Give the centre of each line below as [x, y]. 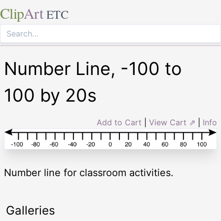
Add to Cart [119, 122]
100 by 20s [50, 95]
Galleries [31, 210]
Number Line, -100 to [93, 69]
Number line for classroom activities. [89, 172]
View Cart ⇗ [172, 122]
